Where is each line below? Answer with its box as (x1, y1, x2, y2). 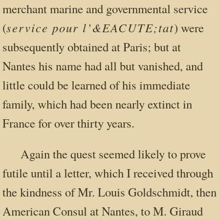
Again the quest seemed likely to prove (21, 146, 206, 162)
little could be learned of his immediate (2, 76, 190, 93)
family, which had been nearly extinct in (2, 95, 192, 112)
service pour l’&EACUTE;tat (6, 19, 174, 36)
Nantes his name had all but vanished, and (2, 57, 203, 74)
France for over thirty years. (2, 114, 134, 131)
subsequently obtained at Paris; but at (2, 38, 181, 55)
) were (174, 19, 204, 36)
